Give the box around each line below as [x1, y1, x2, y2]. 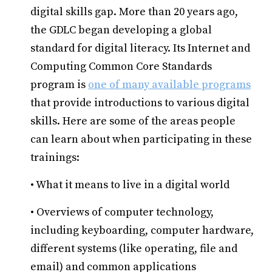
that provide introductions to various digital [30, 96, 250, 110]
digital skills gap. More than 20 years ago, [30, 5, 238, 19]
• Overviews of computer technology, [30, 205, 214, 219]
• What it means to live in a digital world [30, 178, 229, 192]
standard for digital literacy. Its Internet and [30, 41, 250, 55]
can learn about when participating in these [30, 132, 252, 146]
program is [30, 78, 88, 92]
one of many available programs [88, 78, 251, 92]
